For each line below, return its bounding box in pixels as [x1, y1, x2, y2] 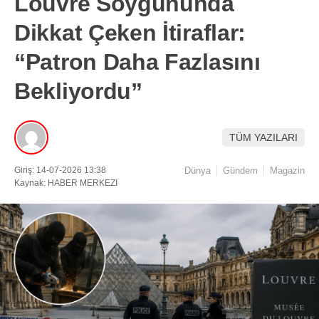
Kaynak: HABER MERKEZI [14, 178, 117, 189]
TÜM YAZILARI [229, 131, 298, 143]
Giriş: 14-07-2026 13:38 [14, 165, 106, 176]
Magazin [270, 165, 305, 177]
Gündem [223, 165, 258, 177]
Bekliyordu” [14, 78, 142, 105]
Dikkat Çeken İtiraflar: [14, 20, 246, 46]
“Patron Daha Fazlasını [14, 49, 261, 75]
